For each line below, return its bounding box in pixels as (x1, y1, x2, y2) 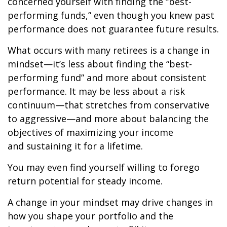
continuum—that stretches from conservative (8, 99, 209, 111)
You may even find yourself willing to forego (8, 161, 200, 173)
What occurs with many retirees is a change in (8, 44, 209, 56)
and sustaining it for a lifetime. (8, 140, 143, 152)
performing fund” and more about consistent (8, 71, 206, 84)
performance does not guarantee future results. (8, 23, 219, 35)
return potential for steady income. (8, 175, 163, 187)
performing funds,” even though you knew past (8, 9, 214, 21)
